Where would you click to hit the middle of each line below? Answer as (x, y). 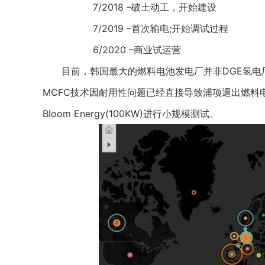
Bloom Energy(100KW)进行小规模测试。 (131, 114)
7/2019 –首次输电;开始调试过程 (135, 28)
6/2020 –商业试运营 (112, 50)
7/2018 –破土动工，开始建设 (130, 7)
